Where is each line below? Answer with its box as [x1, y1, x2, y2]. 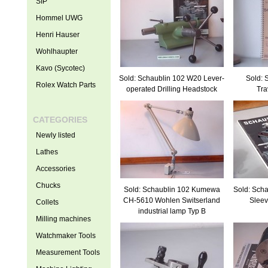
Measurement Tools [35, 248, 100, 257]
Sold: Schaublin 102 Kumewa [123, 185, 220, 194]
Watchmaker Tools [35, 232, 96, 240]
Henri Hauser [35, 31, 80, 39]
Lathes [35, 148, 58, 156]
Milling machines [35, 215, 91, 223]
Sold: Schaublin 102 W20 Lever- [119, 74, 224, 83]
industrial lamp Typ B [138, 207, 206, 215]
